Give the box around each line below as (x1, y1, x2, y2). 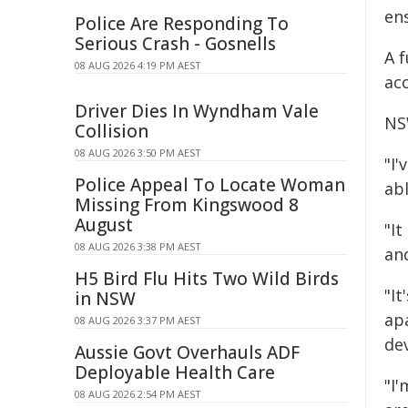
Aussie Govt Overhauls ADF (75, 341, 300, 364)
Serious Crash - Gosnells (75, 32, 276, 56)
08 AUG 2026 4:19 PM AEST (75, 58, 201, 72)
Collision (75, 119, 148, 143)
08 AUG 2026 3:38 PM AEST (75, 240, 201, 253)
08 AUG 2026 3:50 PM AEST (75, 146, 201, 159)
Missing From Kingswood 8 (75, 193, 299, 217)
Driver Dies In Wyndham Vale (75, 99, 319, 123)
